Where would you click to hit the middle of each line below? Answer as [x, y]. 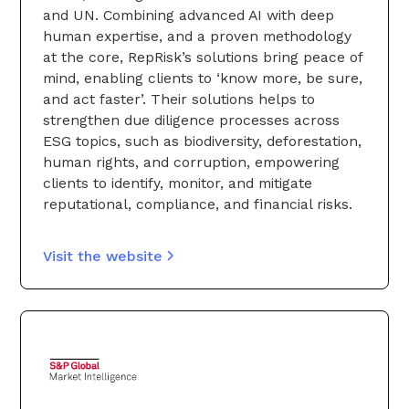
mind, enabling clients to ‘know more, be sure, [203, 78]
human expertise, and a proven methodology [197, 36]
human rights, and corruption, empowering [191, 162]
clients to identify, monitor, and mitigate [178, 183]
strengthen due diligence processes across [191, 120]
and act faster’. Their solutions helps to [179, 99]
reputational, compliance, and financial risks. [198, 204]
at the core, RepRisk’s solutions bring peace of [203, 57]
